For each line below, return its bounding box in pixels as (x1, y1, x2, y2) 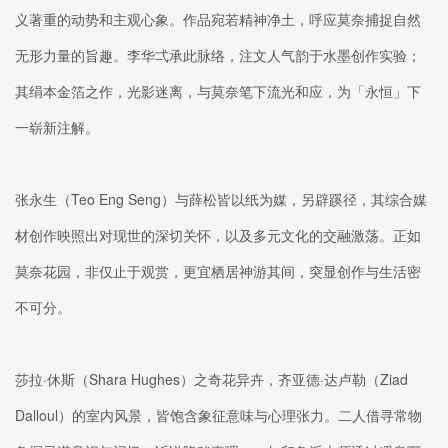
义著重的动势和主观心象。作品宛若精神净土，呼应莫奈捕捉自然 (15, 8, 421, 29)
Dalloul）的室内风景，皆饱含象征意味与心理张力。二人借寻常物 (15, 404, 422, 425)
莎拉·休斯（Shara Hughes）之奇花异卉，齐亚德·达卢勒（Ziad (15, 368, 408, 389)
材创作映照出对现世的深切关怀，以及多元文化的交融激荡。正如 (15, 224, 421, 245)
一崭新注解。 (15, 116, 99, 137)
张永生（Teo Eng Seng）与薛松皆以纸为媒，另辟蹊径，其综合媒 (15, 188, 427, 209)
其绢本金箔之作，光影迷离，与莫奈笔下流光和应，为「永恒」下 (15, 80, 421, 101)
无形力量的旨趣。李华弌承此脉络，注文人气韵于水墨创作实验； (15, 44, 421, 65)
